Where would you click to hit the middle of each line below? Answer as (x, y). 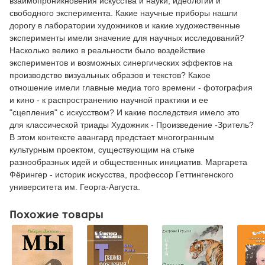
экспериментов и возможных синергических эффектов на (121, 62)
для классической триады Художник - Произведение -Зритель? (132, 125)
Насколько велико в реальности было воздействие (107, 50)
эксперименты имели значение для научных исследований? (127, 38)
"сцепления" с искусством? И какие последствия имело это (125, 112)
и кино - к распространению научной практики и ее (109, 100)
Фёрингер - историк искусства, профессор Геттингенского (122, 174)
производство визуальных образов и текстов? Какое (110, 75)
